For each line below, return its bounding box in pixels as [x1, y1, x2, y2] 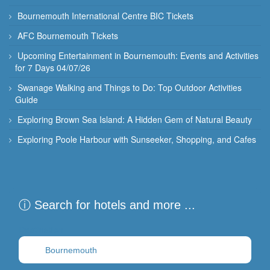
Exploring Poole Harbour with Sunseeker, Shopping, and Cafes [17, 133, 256, 146]
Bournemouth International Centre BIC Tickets [17, 10, 193, 22]
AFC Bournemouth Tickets [17, 30, 118, 42]
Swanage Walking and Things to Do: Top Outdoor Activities [17, 81, 242, 94]
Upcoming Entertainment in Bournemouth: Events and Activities [17, 49, 259, 62]
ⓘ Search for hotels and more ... [19, 198, 195, 212]
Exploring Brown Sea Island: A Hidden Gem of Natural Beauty [17, 113, 252, 126]
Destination [19, 225, 64, 235]
